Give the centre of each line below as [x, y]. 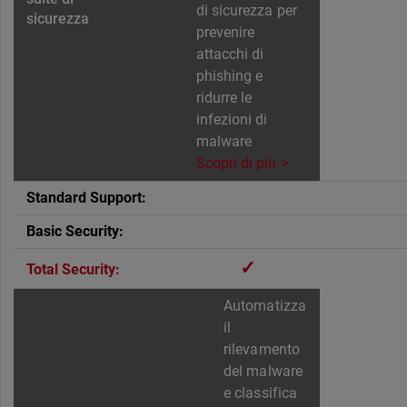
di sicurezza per [247, 11]
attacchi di [230, 55]
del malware [263, 372]
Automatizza [265, 306]
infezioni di [232, 120]
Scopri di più [237, 164]
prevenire [226, 33]
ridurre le [224, 98]
